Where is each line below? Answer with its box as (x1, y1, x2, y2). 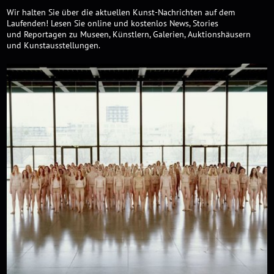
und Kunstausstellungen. (7, 40, 101, 51)
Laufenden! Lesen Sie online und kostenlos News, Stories (7, 18, 219, 29)
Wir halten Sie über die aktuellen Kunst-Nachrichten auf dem (7, 7, 235, 18)
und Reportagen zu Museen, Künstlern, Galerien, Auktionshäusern (7, 29, 251, 40)
